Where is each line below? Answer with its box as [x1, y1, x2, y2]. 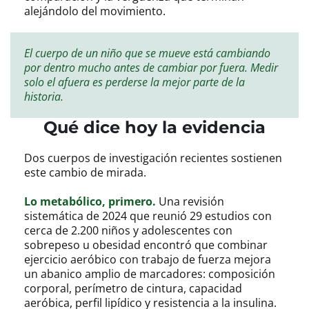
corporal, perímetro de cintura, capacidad [24, 281, 242, 297]
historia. [24, 89, 63, 105]
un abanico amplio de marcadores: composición [24, 266, 275, 282]
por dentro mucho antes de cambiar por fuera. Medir [24, 60, 278, 76]
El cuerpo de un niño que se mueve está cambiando [24, 46, 270, 61]
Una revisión [159, 194, 224, 210]
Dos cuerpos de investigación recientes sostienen [24, 150, 282, 166]
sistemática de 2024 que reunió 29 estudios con [24, 208, 272, 224]
